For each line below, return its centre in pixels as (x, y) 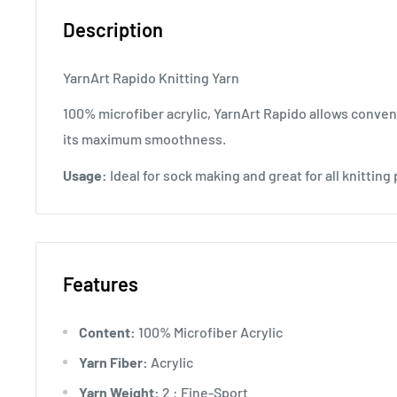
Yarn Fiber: (113, 362)
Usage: (85, 175)
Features (101, 283)
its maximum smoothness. (144, 139)
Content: (107, 331)
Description (113, 30)
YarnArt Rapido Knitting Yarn (151, 78)
